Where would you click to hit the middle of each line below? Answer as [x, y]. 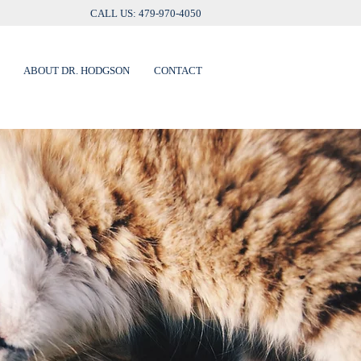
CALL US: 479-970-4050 [148, 13]
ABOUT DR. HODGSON [77, 71]
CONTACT [178, 71]
